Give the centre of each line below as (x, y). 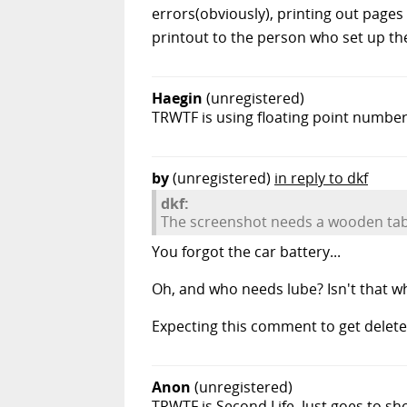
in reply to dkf (321, 179)
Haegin (177, 99)
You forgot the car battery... (246, 252)
